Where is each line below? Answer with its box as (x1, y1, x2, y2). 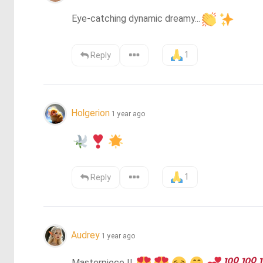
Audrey (71, 230, 102, 241)
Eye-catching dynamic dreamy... (72, 13, 201, 25)
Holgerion (71, 107, 110, 119)
